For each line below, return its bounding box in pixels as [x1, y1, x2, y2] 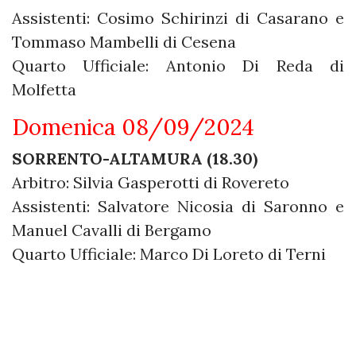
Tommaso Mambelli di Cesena [12, 31, 236, 52]
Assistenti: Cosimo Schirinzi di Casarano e [12, 7, 344, 28]
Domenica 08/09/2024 [12, 112, 254, 141]
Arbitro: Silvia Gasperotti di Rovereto [12, 172, 289, 192]
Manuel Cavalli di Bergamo [12, 219, 211, 240]
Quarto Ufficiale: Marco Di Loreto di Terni [12, 243, 326, 264]
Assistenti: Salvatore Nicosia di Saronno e [12, 195, 344, 216]
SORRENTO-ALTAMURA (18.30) [12, 148, 257, 168]
